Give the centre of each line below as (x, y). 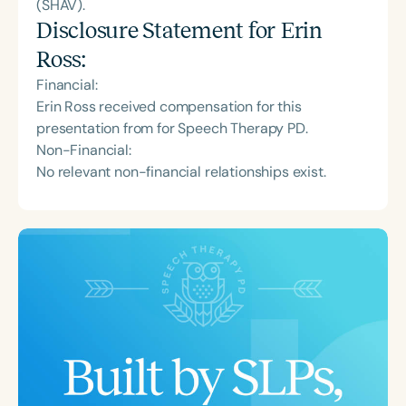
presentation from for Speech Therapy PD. (172, 129)
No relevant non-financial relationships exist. (181, 172)
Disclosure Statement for (159, 31)
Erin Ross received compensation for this (169, 107)
